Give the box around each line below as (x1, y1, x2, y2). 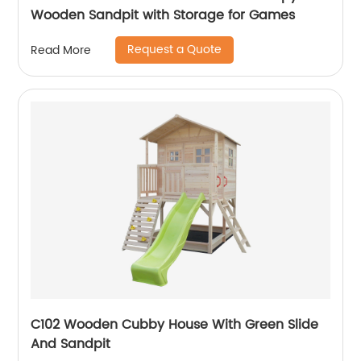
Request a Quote (127, 40, 222, 59)
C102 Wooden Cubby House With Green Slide (31, 314, 319, 335)
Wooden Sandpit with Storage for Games (31, 5, 296, 26)
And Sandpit (31, 334, 111, 355)
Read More (31, 40, 92, 60)
